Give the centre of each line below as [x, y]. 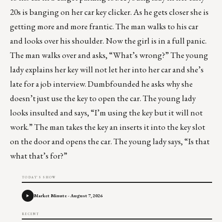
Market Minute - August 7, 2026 [68, 196]
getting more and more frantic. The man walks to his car [104, 27]
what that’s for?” [39, 156]
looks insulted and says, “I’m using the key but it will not [106, 113]
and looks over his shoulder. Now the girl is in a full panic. [108, 41]
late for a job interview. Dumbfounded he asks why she [101, 84]
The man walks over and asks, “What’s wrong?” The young [109, 55]
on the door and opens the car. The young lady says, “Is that [110, 141]
